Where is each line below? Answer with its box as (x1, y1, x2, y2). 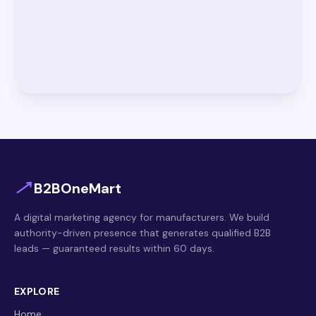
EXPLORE (14, 285, 60, 298)
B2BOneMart (34, 179, 121, 198)
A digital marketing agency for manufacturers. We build (14, 211, 269, 224)
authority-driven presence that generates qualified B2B (14, 226, 271, 240)
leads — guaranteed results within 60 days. (14, 242, 214, 255)
